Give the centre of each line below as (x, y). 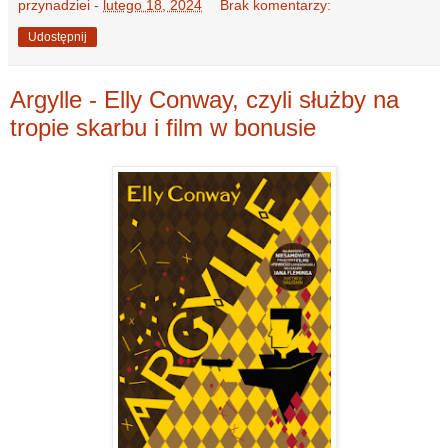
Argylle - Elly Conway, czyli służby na (204, 100)
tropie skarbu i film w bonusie (163, 128)
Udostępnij (57, 37)
